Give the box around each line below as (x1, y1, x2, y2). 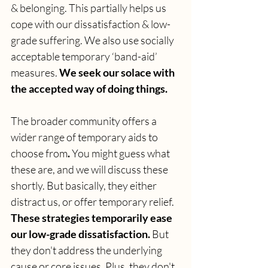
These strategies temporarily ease (11, 211, 174, 224)
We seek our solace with (59, 65, 176, 79)
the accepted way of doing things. (11, 81, 167, 95)
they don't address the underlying (11, 243, 164, 257)
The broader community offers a (11, 114, 159, 127)
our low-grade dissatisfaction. (11, 227, 152, 240)
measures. (11, 65, 59, 79)
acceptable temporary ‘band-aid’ (11, 49, 159, 63)
